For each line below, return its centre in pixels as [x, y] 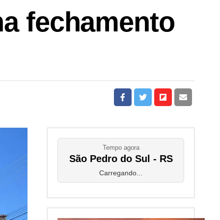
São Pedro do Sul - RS [121, 159]
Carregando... [121, 173]
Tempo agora [121, 148]
